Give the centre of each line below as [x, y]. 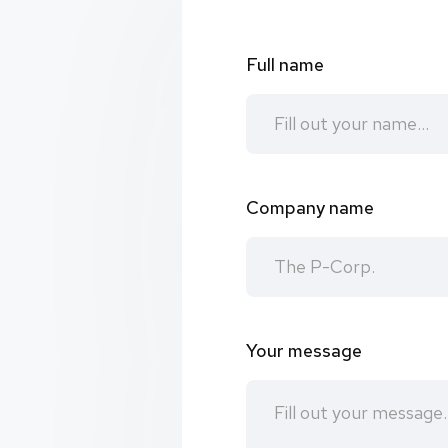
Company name [310, 207]
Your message [304, 350]
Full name [285, 64]
